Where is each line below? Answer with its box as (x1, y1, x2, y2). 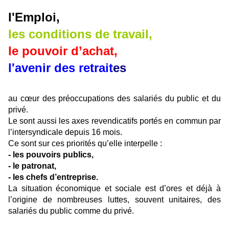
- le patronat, (8, 162, 56, 171)
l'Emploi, (8, 10, 60, 25)
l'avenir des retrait (8, 61, 113, 75)
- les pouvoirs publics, (8, 150, 94, 159)
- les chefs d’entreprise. (8, 173, 98, 182)
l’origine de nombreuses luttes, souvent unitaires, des (8, 195, 221, 204)
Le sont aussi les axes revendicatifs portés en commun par (8, 117, 221, 126)
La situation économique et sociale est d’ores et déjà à (8, 184, 221, 193)
